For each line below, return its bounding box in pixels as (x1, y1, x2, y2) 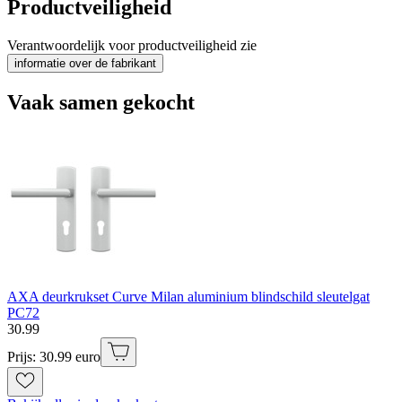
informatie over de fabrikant (14, 57, 156, 71)
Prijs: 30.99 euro (7, 348, 100, 364)
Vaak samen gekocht (7, 91, 195, 115)
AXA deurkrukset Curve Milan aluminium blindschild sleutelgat (7, 288, 370, 304)
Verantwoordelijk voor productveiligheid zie (7, 38, 257, 54)
